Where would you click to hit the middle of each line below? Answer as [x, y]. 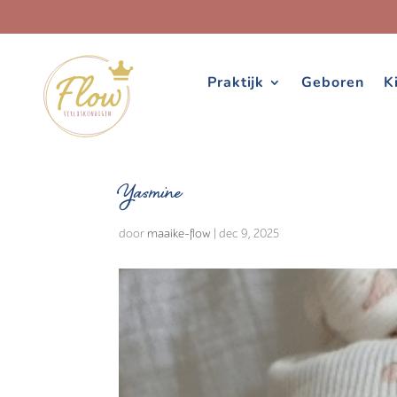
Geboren [332, 82]
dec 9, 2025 [249, 234]
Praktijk [235, 82]
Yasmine [150, 195]
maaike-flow [179, 234]
